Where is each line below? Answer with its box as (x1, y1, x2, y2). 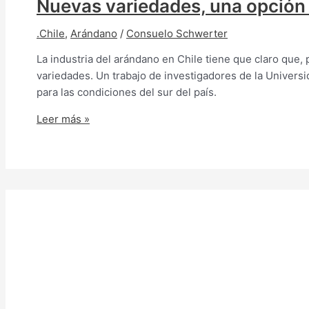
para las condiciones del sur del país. (37, 85, 217, 99)
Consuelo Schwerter (126, 26, 228, 40)
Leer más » (37, 112, 90, 126)
